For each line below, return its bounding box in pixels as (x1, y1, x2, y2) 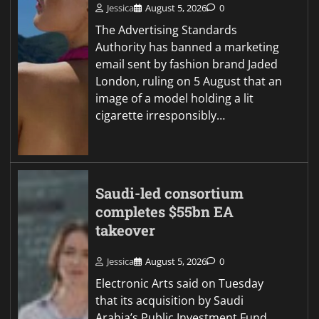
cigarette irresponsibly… (95, 108, 226, 124)
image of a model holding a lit (95, 90, 254, 107)
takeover (95, 221, 156, 241)
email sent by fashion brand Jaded (95, 56, 278, 73)
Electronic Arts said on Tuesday (95, 275, 264, 291)
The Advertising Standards (95, 22, 238, 38)
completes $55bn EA (95, 202, 234, 222)
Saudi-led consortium (95, 184, 244, 204)
